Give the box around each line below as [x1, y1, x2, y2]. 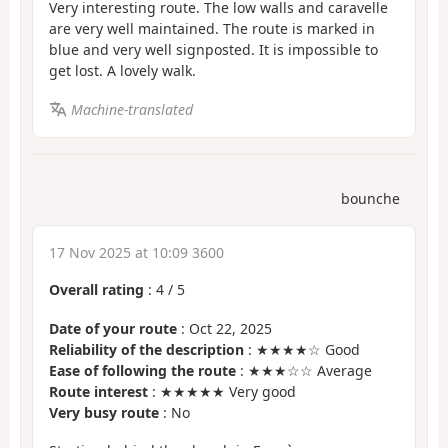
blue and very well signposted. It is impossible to [49, 40, 378, 60]
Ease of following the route [49, 360, 236, 380]
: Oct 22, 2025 [177, 318, 272, 338]
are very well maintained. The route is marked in [49, 19, 375, 39]
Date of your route [49, 318, 177, 338]
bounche [341, 189, 400, 209]
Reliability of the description [49, 339, 244, 359]
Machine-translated [70, 99, 193, 119]
